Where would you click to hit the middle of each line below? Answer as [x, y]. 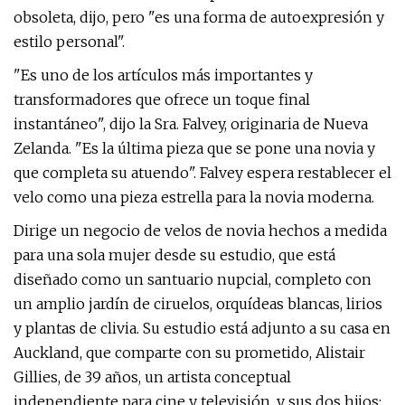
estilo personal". [69, 42]
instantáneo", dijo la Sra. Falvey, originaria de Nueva [191, 124]
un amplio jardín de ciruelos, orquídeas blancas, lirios [198, 304]
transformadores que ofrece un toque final [162, 99]
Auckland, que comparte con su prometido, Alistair [189, 353]
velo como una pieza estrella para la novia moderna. [194, 197]
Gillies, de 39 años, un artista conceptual [152, 377]
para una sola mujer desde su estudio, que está [174, 255]
